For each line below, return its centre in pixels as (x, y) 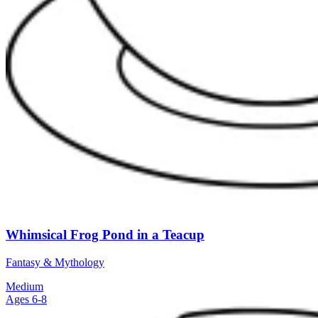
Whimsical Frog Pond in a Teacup (105, 235)
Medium (24, 286)
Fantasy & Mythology (55, 262)
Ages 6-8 (26, 299)
